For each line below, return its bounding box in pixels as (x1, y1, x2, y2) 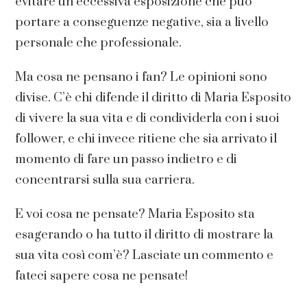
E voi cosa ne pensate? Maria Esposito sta (15, 206, 256, 222)
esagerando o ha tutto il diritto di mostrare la (15, 227, 274, 243)
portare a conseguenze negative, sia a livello (15, 14, 269, 30)
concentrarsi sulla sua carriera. (15, 172, 195, 188)
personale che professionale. (15, 35, 182, 51)
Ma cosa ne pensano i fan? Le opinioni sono (15, 69, 268, 85)
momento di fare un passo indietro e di (15, 151, 238, 167)
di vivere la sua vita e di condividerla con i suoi (15, 110, 280, 126)
